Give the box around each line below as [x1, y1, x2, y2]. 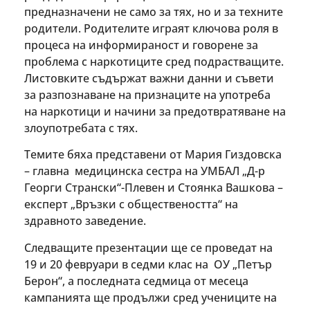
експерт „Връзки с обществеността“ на [24, 197, 238, 212]
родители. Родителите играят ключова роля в [24, 20, 278, 36]
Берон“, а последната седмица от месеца [24, 273, 248, 289]
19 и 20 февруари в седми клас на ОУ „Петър [24, 256, 272, 272]
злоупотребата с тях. [24, 120, 138, 136]
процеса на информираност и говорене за [24, 37, 258, 53]
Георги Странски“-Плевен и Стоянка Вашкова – [24, 180, 283, 196]
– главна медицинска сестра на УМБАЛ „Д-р [24, 163, 265, 179]
